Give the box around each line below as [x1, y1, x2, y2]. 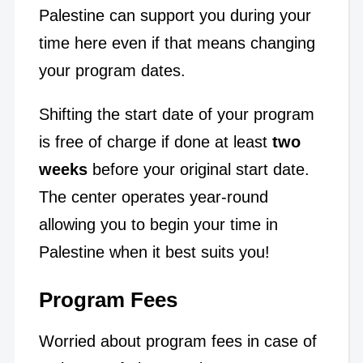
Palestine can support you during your [38, 6, 311, 24]
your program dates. [38, 61, 186, 79]
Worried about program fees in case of [38, 331, 317, 350]
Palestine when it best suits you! [38, 242, 270, 261]
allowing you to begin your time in [38, 215, 278, 233]
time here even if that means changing [38, 33, 315, 52]
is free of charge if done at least [38, 132, 272, 151]
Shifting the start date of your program [38, 105, 314, 123]
